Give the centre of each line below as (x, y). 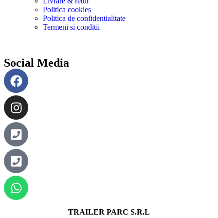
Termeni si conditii (71, 27)
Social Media (36, 63)
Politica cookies (67, 10)
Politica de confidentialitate (84, 18)
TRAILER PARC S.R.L (109, 212)
